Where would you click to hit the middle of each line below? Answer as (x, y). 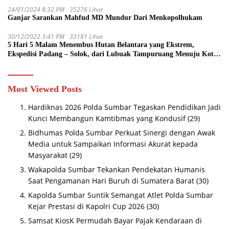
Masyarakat (48, 155)
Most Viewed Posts (45, 89)
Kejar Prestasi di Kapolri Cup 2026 (86, 206)
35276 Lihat (86, 9)
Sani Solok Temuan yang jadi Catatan (67, 63)
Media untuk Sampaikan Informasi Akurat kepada (113, 144)
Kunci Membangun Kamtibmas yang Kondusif (107, 118)
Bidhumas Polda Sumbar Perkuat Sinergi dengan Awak (122, 132)
